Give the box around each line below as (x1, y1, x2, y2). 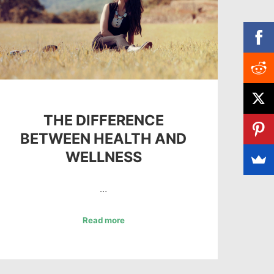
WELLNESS (65, 147, 142, 166)
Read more (82, 215, 125, 225)
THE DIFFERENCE (43, 111, 164, 129)
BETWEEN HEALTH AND (20, 129, 187, 147)
